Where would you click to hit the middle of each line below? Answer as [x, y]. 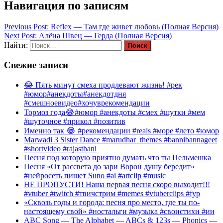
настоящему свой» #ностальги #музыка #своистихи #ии [119, 212]
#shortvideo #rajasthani [60, 149]
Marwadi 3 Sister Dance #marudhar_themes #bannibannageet [120, 140]
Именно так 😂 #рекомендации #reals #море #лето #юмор [121, 131]
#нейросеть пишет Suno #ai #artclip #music [95, 176]
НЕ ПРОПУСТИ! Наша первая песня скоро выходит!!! [117, 185]
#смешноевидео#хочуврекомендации [87, 103]
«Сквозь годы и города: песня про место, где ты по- [112, 203]
